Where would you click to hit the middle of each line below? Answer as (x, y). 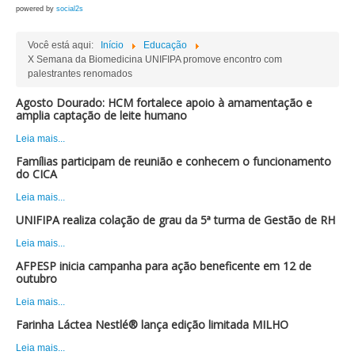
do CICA (36, 174)
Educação (165, 45)
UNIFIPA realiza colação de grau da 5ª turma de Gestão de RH (176, 219)
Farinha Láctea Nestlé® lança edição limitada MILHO (152, 324)
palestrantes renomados (80, 73)
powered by (36, 8)
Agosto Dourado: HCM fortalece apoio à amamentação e (164, 102)
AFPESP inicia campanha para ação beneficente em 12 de (164, 265)
